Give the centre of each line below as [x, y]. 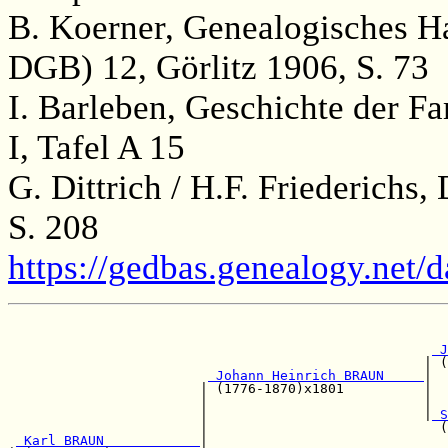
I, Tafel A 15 [96, 148]
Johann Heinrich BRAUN [316, 376]
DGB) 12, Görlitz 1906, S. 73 [218, 68]
